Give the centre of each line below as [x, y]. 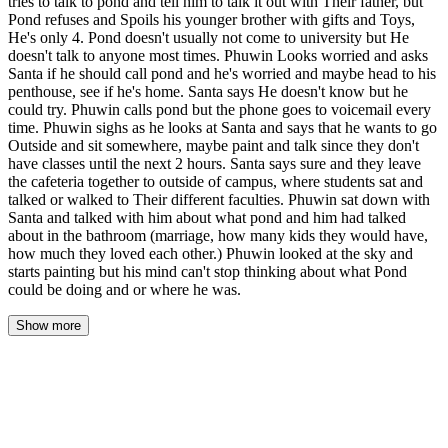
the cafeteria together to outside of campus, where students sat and [215, 182]
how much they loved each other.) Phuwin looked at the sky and [210, 254]
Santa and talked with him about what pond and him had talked [207, 218]
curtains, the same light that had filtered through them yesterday [213, 394]
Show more [48, 326]
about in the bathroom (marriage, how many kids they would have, [218, 236]
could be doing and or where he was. [124, 290]
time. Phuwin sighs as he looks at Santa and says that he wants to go [222, 128]
